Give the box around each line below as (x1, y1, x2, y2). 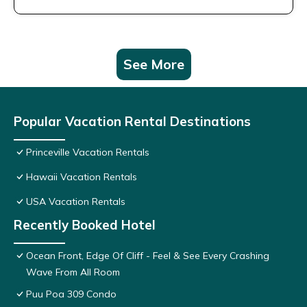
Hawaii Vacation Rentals (26, 171, 137, 184)
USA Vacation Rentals (26, 195, 125, 208)
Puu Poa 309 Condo (26, 288, 116, 301)
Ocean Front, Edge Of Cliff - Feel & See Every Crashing (26, 249, 269, 262)
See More (123, 56, 184, 73)
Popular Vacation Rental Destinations (14, 113, 251, 130)
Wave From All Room (26, 266, 120, 279)
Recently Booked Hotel (14, 217, 156, 234)
